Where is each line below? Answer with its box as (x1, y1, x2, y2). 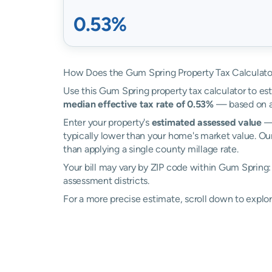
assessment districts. (63, 175, 149, 186)
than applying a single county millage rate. (63, 143, 239, 155)
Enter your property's (63, 117, 152, 128)
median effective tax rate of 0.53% (63, 98, 214, 110)
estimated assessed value (151, 117, 262, 128)
